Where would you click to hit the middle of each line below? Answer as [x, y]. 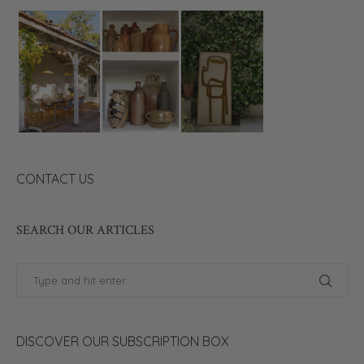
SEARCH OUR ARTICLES [85, 230]
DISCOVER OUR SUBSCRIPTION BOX [123, 341]
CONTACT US [55, 178]
